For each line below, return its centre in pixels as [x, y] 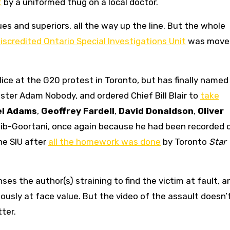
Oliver [211, 111]
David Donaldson [156, 111]
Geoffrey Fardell [78, 111]
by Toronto [185, 142]
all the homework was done [104, 142]
